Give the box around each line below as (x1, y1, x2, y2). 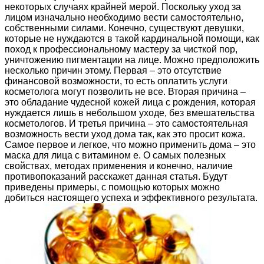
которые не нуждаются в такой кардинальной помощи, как (5, 34, 259, 44)
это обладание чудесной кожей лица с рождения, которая (5, 97, 256, 108)
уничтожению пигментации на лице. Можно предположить (5, 55, 259, 65)
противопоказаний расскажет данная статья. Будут (5, 171, 227, 182)
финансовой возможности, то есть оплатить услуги (5, 76, 227, 87)
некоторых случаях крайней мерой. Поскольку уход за (5, 2, 241, 12)
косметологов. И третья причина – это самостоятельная (5, 118, 248, 129)
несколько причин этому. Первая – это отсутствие (5, 65, 222, 76)
